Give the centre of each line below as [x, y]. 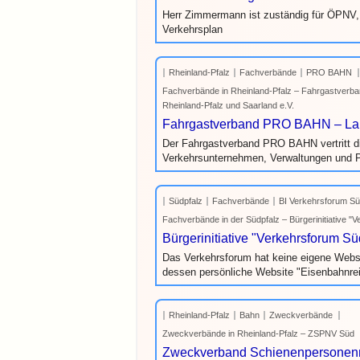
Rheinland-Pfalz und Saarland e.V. [228, 105]
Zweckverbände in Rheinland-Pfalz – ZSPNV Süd [258, 333]
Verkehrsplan [192, 29]
